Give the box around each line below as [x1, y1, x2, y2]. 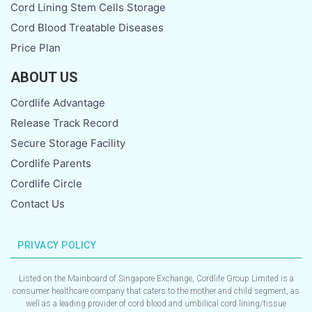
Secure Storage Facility [10, 136, 125, 150]
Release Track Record [10, 116, 118, 130]
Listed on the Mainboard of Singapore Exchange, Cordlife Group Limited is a [18, 274, 294, 284]
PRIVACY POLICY [17, 240, 97, 251]
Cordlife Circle [10, 177, 82, 191]
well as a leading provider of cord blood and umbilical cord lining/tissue [26, 299, 286, 309]
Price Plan [10, 41, 61, 55]
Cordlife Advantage [10, 96, 105, 110]
